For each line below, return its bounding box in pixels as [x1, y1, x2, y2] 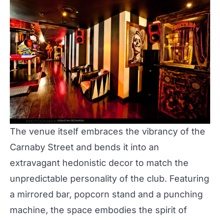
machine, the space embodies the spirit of [10, 204, 187, 215]
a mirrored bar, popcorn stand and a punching [10, 189, 203, 199]
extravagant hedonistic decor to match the [10, 157, 189, 168]
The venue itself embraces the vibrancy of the [10, 126, 205, 137]
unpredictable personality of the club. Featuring [10, 173, 209, 184]
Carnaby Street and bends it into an [10, 141, 159, 152]
